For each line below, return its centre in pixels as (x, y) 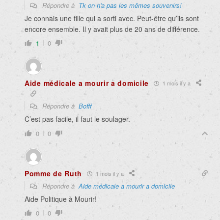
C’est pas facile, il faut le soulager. (77, 119)
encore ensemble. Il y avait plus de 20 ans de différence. (112, 29)
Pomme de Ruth (54, 174)
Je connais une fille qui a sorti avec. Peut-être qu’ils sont (112, 18)
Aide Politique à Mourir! (61, 199)
